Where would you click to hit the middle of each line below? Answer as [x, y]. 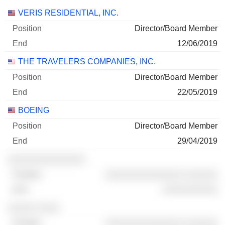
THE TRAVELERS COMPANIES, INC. [87, 62]
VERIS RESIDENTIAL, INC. [68, 13]
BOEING [34, 110]
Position [68, 13]
